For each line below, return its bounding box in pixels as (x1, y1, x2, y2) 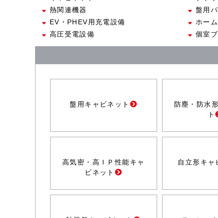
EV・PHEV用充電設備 (47, 18, 126, 26)
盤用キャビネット (70, 100, 130, 109)
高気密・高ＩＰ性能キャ (62, 158, 145, 166)
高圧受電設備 (47, 30, 95, 38)
